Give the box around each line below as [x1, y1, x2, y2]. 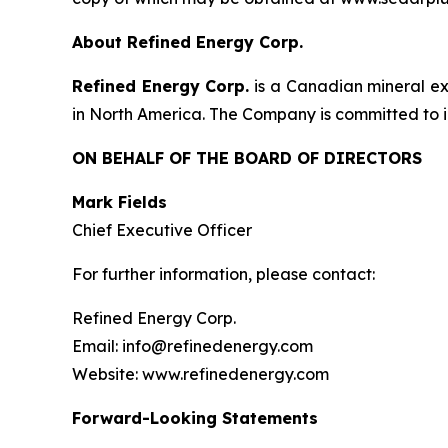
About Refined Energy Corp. [72, 31, 303, 52]
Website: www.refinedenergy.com [72, 363, 329, 384]
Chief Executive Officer [72, 219, 252, 240]
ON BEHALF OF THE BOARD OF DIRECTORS [72, 147, 422, 168]
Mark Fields [72, 191, 167, 212]
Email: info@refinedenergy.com [72, 335, 313, 356]
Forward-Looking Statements [72, 407, 318, 428]
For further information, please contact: [72, 263, 375, 284]
